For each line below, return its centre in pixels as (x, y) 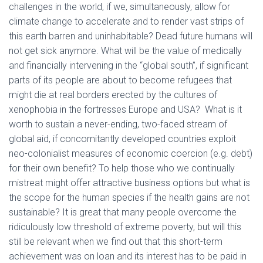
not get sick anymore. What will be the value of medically (125, 51)
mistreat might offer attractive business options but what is (129, 183)
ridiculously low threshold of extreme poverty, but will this (125, 227)
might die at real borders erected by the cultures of (113, 95)
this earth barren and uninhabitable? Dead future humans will (131, 36)
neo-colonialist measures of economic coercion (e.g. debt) (131, 154)
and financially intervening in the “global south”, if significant (129, 65)
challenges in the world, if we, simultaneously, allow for (119, 7)
